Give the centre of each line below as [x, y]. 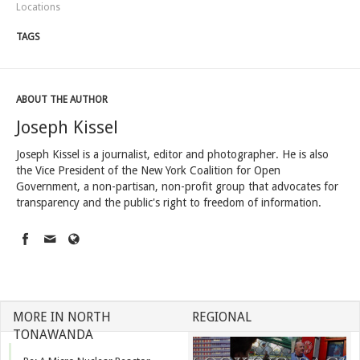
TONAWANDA [53, 335]
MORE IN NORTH [62, 317]
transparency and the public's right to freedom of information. [169, 202]
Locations [38, 7]
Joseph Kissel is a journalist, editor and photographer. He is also [172, 154]
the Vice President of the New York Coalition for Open [148, 170]
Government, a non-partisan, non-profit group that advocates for [177, 186]
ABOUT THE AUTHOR [62, 100]
